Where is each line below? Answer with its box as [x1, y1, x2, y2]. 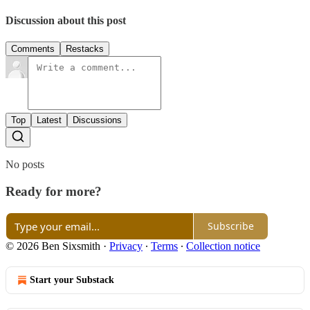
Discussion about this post [6, 15, 126, 27]
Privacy [109, 239, 143, 252]
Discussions [73, 115, 122, 126]
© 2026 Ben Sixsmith [6, 239, 100, 252]
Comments [11, 44, 55, 55]
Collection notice [186, 239, 260, 252]
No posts [6, 158, 44, 171]
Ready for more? [6, 184, 102, 199]
